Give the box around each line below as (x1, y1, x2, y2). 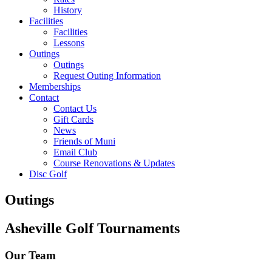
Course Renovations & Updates (53, 158, 175, 168)
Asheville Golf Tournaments (5, 220, 180, 236)
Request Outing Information (53, 70, 161, 81)
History (53, 5, 82, 15)
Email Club (53, 147, 97, 157)
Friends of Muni (53, 136, 115, 146)
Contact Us (53, 103, 97, 114)
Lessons (53, 38, 84, 48)
